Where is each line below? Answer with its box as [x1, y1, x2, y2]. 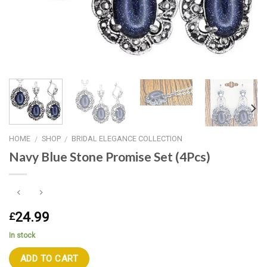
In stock [9, 231, 35, 240]
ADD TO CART [20, 253, 78, 264]
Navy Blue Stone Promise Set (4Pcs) [9, 149, 210, 164]
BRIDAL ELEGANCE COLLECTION [72, 133, 183, 143]
